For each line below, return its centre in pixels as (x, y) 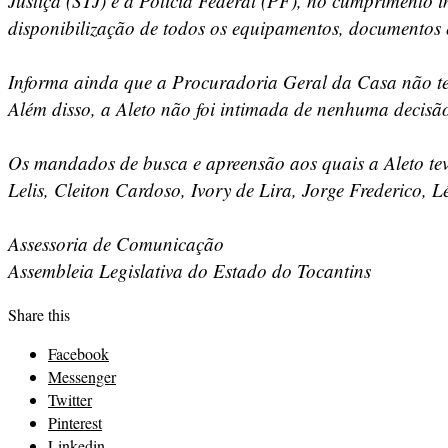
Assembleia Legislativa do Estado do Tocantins (189, 270)
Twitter (70, 399)
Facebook (78, 353)
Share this (39, 314)
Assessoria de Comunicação (116, 243)
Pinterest (75, 422)
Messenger (82, 376)
